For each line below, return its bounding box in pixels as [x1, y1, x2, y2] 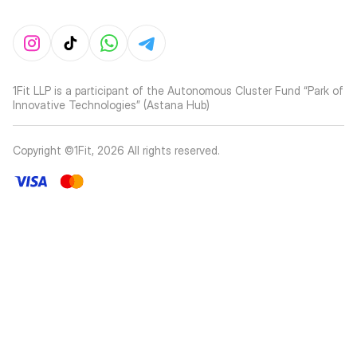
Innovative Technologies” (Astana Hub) [13, 98, 210, 112]
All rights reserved [127, 143, 218, 157]
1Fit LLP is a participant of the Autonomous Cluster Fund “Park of [13, 84, 343, 97]
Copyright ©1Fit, [13, 143, 97, 157]
